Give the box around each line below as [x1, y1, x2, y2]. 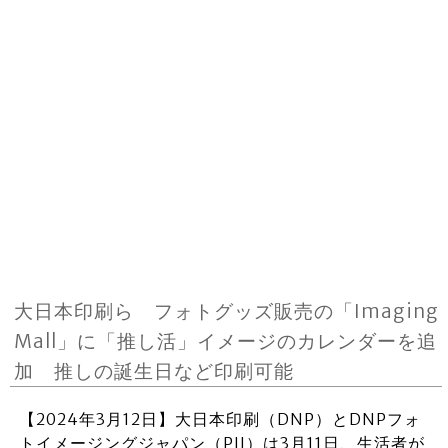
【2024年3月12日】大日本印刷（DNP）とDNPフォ [18, 409, 421, 429]
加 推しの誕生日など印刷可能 [14, 359, 295, 383]
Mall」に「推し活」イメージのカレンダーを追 [14, 329, 438, 353]
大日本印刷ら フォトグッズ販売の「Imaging [14, 299, 440, 323]
